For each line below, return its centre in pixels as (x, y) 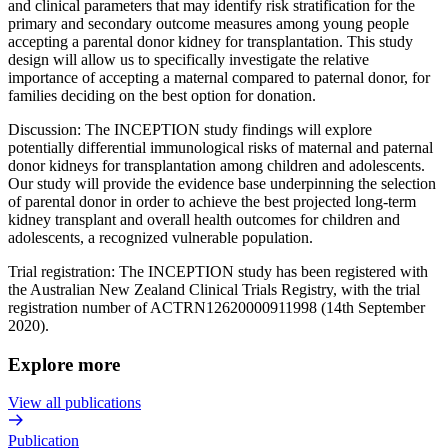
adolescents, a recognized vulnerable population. (160, 237)
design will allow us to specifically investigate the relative (188, 59)
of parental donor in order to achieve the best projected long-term (212, 201)
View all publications (74, 403)
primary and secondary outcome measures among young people (208, 23)
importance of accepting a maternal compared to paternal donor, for (219, 77)
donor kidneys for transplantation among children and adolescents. (216, 165)
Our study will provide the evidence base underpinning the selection (222, 183)
